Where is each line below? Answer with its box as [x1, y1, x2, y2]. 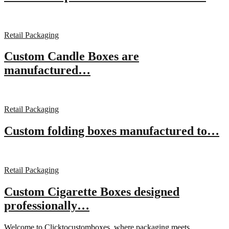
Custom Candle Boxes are [4, 50, 139, 63]
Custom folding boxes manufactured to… [4, 124, 219, 138]
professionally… [4, 199, 89, 213]
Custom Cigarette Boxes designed [4, 185, 179, 199]
